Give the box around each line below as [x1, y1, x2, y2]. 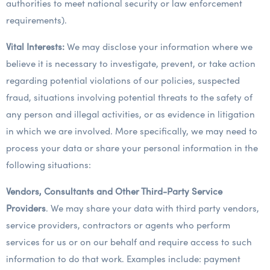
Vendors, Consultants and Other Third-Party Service [6, 184, 222, 198]
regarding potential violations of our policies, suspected [6, 74, 240, 87]
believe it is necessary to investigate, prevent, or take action [6, 57, 256, 70]
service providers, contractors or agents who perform [6, 218, 230, 231]
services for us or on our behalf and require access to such [6, 235, 252, 248]
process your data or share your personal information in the [6, 141, 258, 154]
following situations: [6, 158, 91, 171]
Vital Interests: [6, 40, 64, 53]
